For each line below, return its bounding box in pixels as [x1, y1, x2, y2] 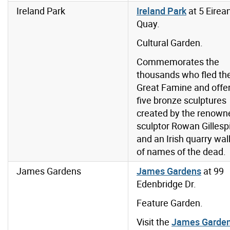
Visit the [137, 216, 171, 228]
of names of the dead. [137, 145, 226, 158]
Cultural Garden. [137, 36, 203, 49]
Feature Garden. [137, 197, 203, 209]
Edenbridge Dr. [137, 178, 196, 190]
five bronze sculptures [137, 94, 226, 107]
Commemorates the [137, 55, 219, 68]
